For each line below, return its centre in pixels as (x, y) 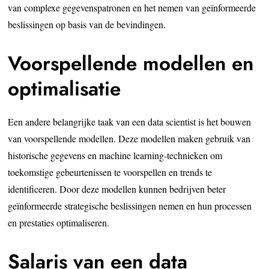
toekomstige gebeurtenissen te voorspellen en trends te (110, 172)
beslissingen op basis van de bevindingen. (87, 24)
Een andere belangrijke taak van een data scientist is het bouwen (130, 121)
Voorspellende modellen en (131, 63)
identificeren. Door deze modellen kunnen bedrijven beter (117, 189)
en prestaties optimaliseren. (59, 222)
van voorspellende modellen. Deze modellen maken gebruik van (129, 138)
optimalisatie (65, 88)
